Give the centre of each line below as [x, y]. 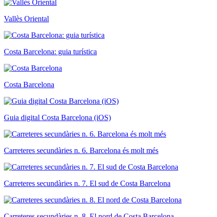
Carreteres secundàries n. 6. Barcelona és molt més [81, 151]
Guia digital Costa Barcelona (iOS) [57, 118]
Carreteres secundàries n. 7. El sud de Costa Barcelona [87, 184]
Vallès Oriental [26, 19]
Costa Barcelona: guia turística [50, 52]
